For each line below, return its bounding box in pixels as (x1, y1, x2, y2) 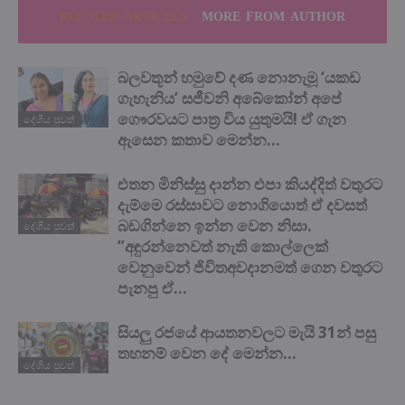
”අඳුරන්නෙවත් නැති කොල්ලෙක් (118, 235, 328, 257)
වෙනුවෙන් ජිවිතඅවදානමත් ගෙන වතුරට (118, 256, 382, 278)
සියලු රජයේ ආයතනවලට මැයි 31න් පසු (118, 321, 376, 343)
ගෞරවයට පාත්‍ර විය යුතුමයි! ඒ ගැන (118, 108, 346, 129)
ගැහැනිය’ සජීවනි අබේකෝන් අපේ (118, 87, 342, 108)
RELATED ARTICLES (60, 10, 187, 24)
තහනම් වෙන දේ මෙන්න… (118, 342, 297, 363)
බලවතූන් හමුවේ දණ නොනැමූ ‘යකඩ (118, 66, 361, 88)
